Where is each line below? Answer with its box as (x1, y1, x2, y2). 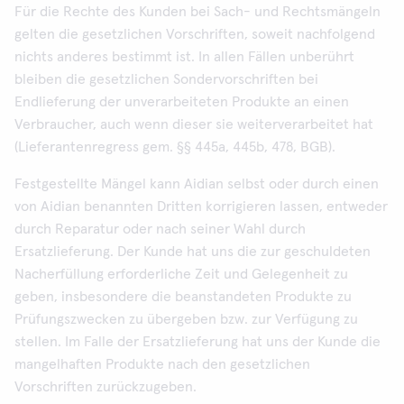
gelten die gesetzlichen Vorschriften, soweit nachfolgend (14, 27, 375, 41)
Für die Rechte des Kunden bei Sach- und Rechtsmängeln (14, 5, 381, 19)
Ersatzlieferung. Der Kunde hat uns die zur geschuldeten (14, 244, 371, 259)
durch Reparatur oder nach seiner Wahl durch (14, 222, 306, 236)
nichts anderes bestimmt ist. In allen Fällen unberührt (14, 50, 354, 64)
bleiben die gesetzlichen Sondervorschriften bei (14, 72, 318, 87)
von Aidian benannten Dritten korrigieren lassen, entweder (14, 199, 388, 214)
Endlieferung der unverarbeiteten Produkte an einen (14, 95, 349, 109)
